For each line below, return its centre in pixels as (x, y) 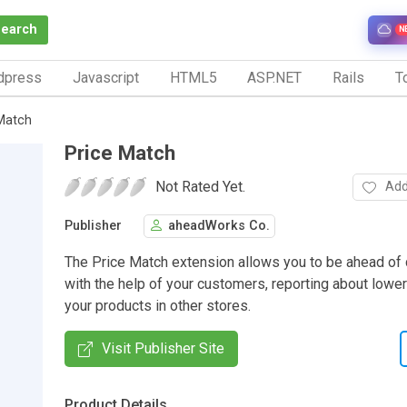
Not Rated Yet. (200, 186)
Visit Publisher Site (163, 348)
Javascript (105, 77)
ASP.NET (275, 77)
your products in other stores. (158, 305)
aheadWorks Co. (219, 226)
